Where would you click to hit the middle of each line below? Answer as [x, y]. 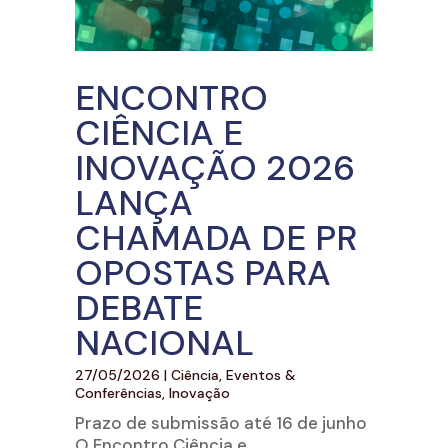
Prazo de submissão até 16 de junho [220, 423]
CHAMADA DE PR [215, 238]
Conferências [118, 393]
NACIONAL [168, 343]
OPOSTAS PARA [202, 273]
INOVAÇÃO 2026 [214, 168]
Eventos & [260, 375]
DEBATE [138, 308]
